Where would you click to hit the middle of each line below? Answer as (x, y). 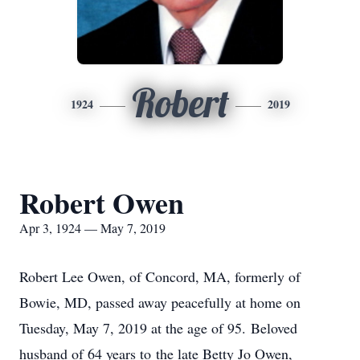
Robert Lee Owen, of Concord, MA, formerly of (160, 276)
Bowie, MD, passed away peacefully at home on (160, 302)
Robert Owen (102, 202)
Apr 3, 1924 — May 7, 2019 (92, 228)
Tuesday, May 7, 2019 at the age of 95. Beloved (158, 328)
